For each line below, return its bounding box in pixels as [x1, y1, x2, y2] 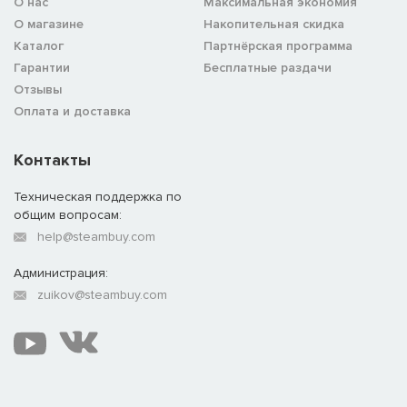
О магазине [14, 16, 84, 33]
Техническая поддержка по [14, 189, 182, 205]
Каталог [14, 38, 64, 55]
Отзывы [14, 82, 62, 98]
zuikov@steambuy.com [37, 287, 167, 303]
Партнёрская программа [203, 38, 352, 55]
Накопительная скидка [203, 16, 344, 33]
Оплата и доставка [14, 104, 131, 120]
